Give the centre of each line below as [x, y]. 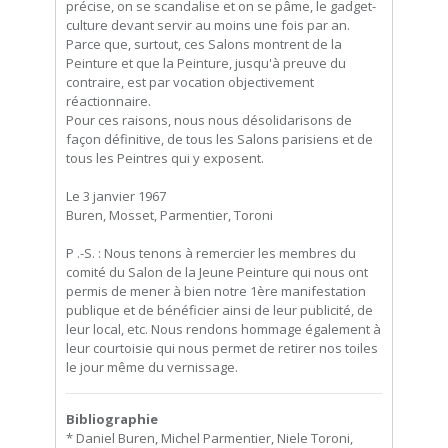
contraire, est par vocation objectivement [190, 82]
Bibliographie [112, 419]
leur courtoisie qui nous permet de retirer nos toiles [222, 348]
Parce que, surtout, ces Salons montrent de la [204, 44]
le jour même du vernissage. [152, 367]
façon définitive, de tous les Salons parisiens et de [219, 139]
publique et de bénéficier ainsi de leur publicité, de [219, 310]
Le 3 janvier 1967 [116, 196]
